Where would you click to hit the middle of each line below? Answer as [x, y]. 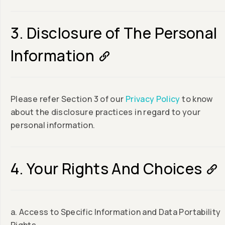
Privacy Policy [153, 99]
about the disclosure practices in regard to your [106, 112]
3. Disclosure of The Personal [114, 33]
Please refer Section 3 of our [68, 99]
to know [196, 99]
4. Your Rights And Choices [106, 169]
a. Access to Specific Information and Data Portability [116, 212]
